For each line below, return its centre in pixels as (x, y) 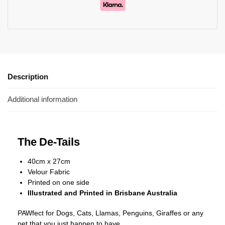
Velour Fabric (49, 172)
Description (28, 76)
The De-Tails (49, 142)
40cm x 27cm (49, 161)
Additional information (42, 99)
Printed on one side (59, 182)
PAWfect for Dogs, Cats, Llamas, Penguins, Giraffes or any (110, 213)
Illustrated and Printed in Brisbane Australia (102, 193)
